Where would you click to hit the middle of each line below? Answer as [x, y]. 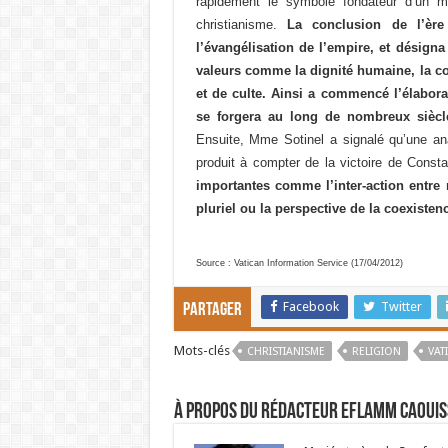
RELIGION [376, 351]
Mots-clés [201, 350]
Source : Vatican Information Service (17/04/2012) [299, 263]
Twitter [401, 306]
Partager [212, 310]
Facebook [310, 306]
